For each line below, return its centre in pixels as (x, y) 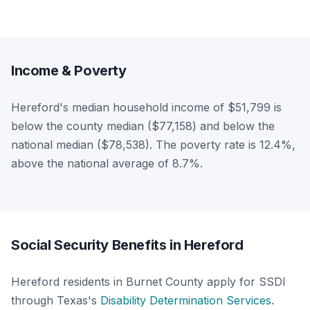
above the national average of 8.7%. (107, 163)
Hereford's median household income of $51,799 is (146, 107)
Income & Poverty (69, 70)
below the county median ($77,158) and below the (143, 126)
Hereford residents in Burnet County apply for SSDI (148, 281)
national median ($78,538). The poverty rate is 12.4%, (153, 144)
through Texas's (56, 300)
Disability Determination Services (186, 300)
